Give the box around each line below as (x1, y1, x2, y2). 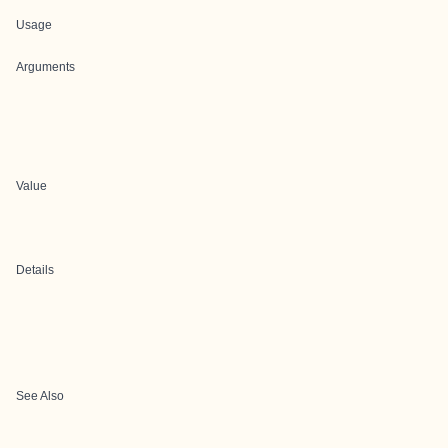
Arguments (16, 60, 75, 74)
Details (16, 263, 54, 277)
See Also (16, 389, 64, 403)
